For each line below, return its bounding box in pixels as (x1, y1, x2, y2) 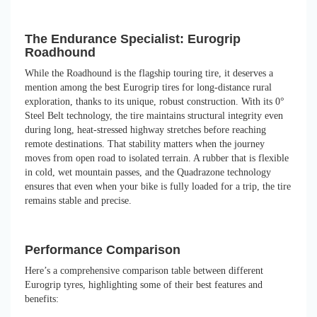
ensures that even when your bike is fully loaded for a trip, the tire (25, 180, 291, 192)
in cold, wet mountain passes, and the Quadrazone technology (25, 166, 271, 178)
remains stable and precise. (25, 195, 132, 206)
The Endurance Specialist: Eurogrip (25, 31, 241, 46)
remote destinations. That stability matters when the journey (25, 138, 265, 149)
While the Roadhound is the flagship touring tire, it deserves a (25, 67, 273, 79)
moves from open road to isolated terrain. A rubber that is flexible (25, 152, 289, 163)
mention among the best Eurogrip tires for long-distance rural (25, 81, 272, 93)
